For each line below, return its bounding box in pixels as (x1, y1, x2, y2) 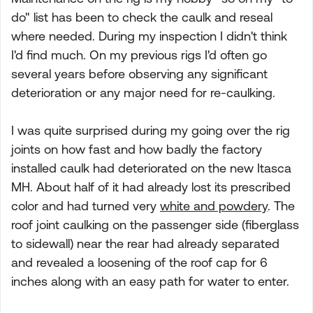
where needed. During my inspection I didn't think (11, 29, 287, 43)
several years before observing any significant (11, 66, 268, 81)
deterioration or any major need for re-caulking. (11, 85, 275, 100)
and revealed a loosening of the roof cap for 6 (11, 255, 268, 270)
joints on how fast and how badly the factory (11, 142, 262, 156)
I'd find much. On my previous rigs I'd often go (11, 48, 267, 62)
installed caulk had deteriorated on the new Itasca (11, 161, 291, 175)
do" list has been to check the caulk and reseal (11, 10, 272, 24)
